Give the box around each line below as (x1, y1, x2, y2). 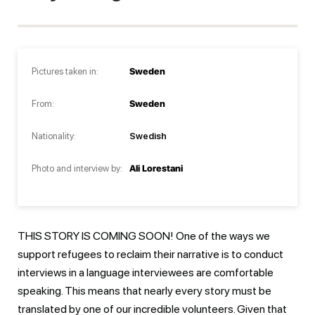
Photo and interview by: (32, 162, 122, 174)
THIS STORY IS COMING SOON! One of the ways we (18, 229, 270, 243)
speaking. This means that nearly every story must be (18, 283, 271, 297)
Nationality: (32, 130, 76, 141)
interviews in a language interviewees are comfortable (18, 265, 274, 279)
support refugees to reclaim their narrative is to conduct (18, 247, 283, 261)
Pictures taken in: (32, 65, 98, 77)
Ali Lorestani (129, 162, 183, 174)
